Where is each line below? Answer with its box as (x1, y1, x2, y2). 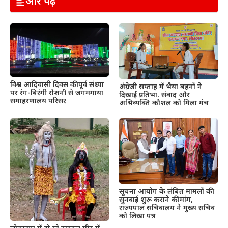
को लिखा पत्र (119, 211, 155, 221)
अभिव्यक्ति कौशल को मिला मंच (119, 98, 209, 108)
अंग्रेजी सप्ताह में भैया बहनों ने (119, 82, 202, 92)
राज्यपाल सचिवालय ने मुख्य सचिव (119, 203, 215, 213)
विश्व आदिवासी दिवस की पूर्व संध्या (10, 80, 104, 90)
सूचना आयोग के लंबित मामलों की (119, 187, 212, 197)
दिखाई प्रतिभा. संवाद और (119, 90, 190, 100)
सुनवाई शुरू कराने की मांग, (119, 195, 193, 205)
